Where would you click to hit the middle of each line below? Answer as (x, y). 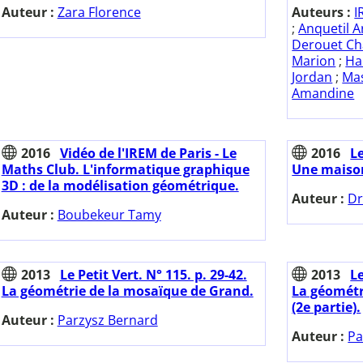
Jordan (312, 77)
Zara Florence (99, 13)
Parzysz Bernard (107, 320)
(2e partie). (327, 307)
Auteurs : (323, 13)
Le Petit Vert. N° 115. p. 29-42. (153, 275)
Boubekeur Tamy (109, 215)
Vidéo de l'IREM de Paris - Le (148, 154)
